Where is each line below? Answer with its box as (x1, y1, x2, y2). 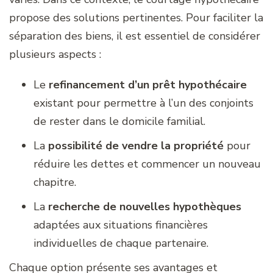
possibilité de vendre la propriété (48, 138, 224, 153)
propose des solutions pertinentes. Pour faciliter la (9, 10, 263, 25)
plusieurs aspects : (9, 46, 101, 62)
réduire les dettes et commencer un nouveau (34, 156, 261, 171)
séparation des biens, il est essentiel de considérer (9, 28, 260, 43)
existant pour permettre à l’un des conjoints (34, 95, 253, 110)
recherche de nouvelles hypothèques (45, 199, 241, 214)
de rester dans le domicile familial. (34, 113, 205, 129)
